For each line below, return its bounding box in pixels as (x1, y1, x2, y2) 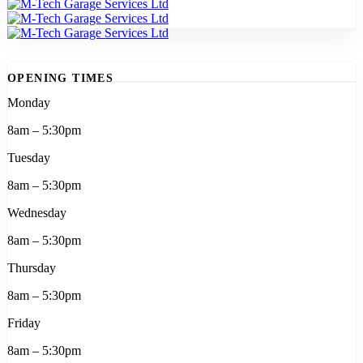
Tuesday (7, 150, 50, 164)
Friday (7, 315, 41, 330)
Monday (7, 95, 50, 109)
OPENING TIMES (7, 72, 114, 85)
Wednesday (7, 205, 66, 220)
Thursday (7, 260, 56, 275)
